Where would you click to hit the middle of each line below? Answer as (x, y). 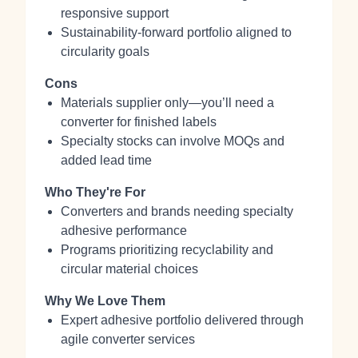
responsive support (115, 13)
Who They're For (95, 192)
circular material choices (129, 269)
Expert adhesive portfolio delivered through (182, 320)
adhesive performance (124, 231)
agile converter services (128, 339)
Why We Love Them (105, 301)
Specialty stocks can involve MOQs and (173, 141)
